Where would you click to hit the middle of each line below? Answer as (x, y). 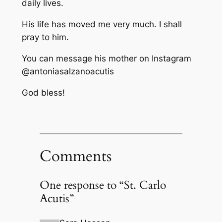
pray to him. (45, 37)
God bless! (43, 92)
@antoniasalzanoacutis (68, 71)
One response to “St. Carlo (103, 185)
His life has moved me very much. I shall (102, 24)
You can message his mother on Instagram (106, 58)
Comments (75, 156)
